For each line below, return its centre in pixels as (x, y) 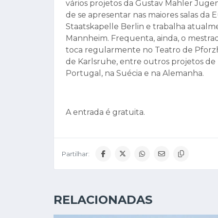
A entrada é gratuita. (105, 112)
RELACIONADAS (103, 200)
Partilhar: (76, 154)
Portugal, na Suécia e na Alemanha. (135, 73)
